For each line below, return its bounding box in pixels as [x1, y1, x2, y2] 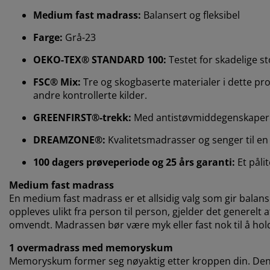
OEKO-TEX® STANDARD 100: [33, 52, 166, 66]
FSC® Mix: [33, 75, 81, 89]
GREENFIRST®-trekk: [33, 110, 134, 124]
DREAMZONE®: [33, 133, 105, 146]
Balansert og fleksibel [141, 8, 240, 22]
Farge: [33, 30, 63, 44]
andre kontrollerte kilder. [33, 88, 147, 102]
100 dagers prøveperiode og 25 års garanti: [33, 155, 237, 169]
